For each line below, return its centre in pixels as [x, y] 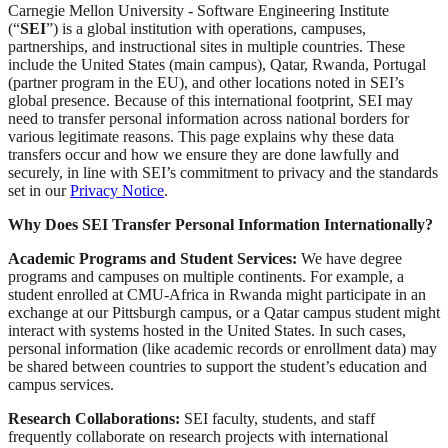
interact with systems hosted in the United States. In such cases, [207, 331]
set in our [39, 191]
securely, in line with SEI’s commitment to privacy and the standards [223, 173]
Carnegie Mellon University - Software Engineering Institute [198, 11]
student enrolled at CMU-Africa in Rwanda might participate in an [217, 295]
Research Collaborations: [94, 419]
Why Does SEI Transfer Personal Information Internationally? [220, 225]
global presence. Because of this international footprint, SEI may [210, 101]
